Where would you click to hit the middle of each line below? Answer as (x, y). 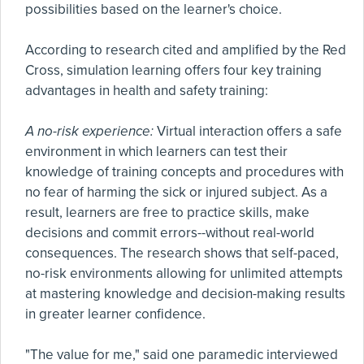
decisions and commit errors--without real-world (170, 233)
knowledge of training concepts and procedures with (184, 172)
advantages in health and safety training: (147, 91)
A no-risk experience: (89, 131)
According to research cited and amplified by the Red (186, 50)
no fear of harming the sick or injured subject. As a (176, 192)
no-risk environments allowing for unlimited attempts (184, 273)
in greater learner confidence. (115, 314)
